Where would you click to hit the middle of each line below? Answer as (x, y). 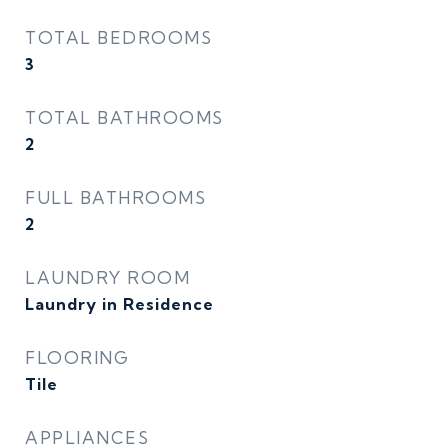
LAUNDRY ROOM (107, 277)
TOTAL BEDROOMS (118, 37)
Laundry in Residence (119, 304)
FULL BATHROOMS (115, 197)
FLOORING (77, 357)
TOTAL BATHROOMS (124, 117)
